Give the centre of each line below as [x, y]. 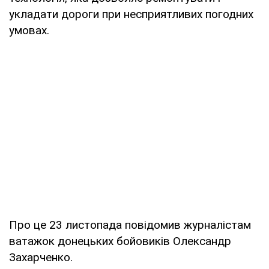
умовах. [29, 30]
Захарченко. [41, 257]
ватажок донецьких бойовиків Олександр [120, 241]
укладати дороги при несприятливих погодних [131, 14]
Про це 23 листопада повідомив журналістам [130, 225]
